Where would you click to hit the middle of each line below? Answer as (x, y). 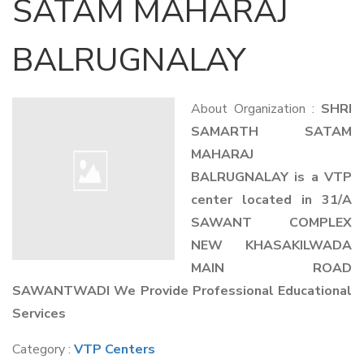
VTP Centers (115, 349)
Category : (43, 349)
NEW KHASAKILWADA (271, 245)
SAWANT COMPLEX (271, 223)
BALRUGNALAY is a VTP (271, 177)
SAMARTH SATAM (271, 132)
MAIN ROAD (271, 268)
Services (39, 314)
